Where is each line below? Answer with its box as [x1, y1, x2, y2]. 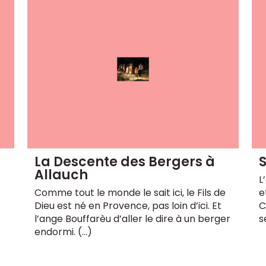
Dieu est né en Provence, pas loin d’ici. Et [34, 198, 222, 213]
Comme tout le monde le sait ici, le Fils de [34, 185, 226, 199]
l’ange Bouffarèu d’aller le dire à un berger [34, 211, 231, 226]
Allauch [34, 165, 88, 184]
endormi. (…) [34, 224, 93, 239]
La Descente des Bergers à [34, 152, 216, 171]
